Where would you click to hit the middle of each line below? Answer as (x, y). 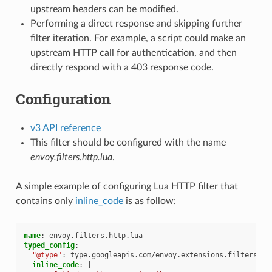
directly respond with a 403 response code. (122, 67)
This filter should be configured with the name (128, 142)
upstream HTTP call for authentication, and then (133, 53)
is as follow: (149, 201)
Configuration (63, 99)
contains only (45, 201)
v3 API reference (65, 128)
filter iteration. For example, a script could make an (138, 38)
